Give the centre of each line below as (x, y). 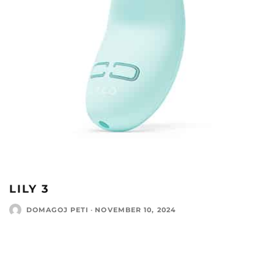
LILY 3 (29, 189)
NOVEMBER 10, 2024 (136, 210)
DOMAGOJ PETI (58, 210)
